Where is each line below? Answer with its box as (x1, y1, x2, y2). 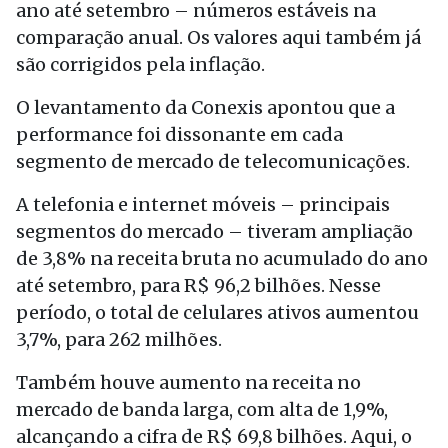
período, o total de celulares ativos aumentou (16, 301, 419, 324)
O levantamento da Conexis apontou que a (16, 96, 395, 119)
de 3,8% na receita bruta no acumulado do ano (16, 247, 428, 270)
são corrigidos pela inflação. (16, 53, 265, 76)
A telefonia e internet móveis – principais (16, 193, 390, 216)
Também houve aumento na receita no (16, 371, 361, 394)
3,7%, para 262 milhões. (16, 328, 222, 351)
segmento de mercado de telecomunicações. (16, 150, 410, 173)
